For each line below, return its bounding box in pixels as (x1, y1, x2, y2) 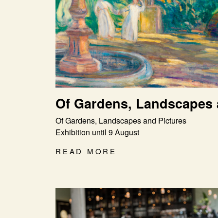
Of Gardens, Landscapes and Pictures (55, 114, 186, 126)
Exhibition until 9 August (55, 126, 139, 138)
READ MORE (55, 145, 117, 156)
